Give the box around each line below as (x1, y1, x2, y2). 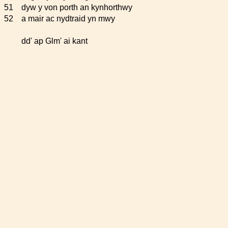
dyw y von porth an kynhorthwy (21, 3, 132, 12)
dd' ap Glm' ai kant (21, 37, 88, 45)
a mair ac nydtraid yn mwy (21, 14, 115, 23)
